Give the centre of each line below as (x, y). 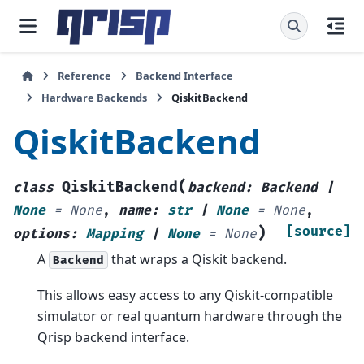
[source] (318, 231)
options (41, 234)
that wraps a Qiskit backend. (197, 259)
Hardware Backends (94, 97)
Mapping (115, 234)
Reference (85, 76)
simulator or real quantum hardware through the (190, 316)
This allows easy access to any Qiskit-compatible (185, 295)
